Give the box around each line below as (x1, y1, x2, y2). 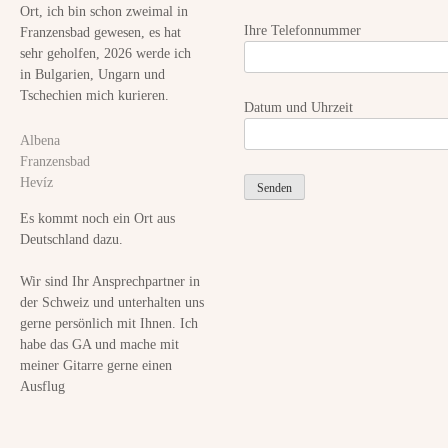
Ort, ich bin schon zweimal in (20, 3, 188, 20)
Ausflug (20, 377, 65, 394)
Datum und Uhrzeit (244, 99, 353, 116)
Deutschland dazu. (20, 230, 123, 247)
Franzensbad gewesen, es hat (20, 24, 181, 41)
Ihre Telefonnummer (244, 22, 361, 39)
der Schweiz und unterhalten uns (20, 293, 204, 310)
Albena (20, 132, 60, 149)
